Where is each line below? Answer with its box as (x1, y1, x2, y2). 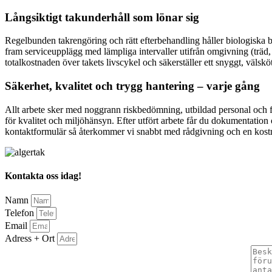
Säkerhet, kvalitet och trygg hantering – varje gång (5, 80, 260, 93)
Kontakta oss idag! (5, 171, 81, 182)
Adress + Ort (5, 233, 57, 244)
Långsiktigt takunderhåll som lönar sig (5, 10, 199, 24)
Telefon (5, 208, 36, 219)
